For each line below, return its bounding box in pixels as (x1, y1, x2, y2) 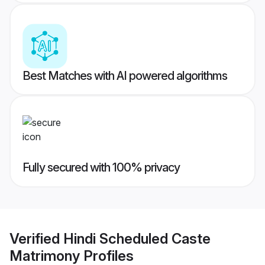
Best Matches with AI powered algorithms (22, 69, 227, 83)
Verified (9, 230, 63, 247)
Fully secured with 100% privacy (22, 160, 180, 175)
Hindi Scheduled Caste (63, 230, 211, 247)
